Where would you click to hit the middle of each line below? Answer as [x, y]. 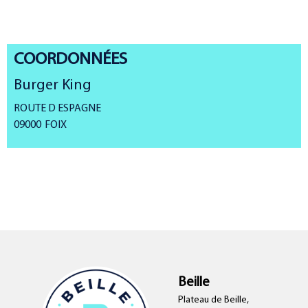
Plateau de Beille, [213, 300]
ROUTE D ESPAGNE [57, 108]
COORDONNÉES [70, 59]
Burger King [53, 85]
